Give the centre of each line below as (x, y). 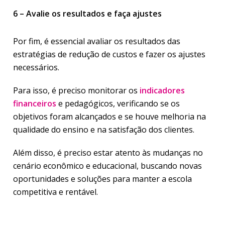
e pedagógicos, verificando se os (118, 103)
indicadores (162, 90)
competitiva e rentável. (55, 192)
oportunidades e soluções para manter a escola (102, 179)
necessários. (37, 67)
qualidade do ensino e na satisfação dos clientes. (105, 130)
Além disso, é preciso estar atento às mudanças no (108, 153)
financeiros (35, 103)
